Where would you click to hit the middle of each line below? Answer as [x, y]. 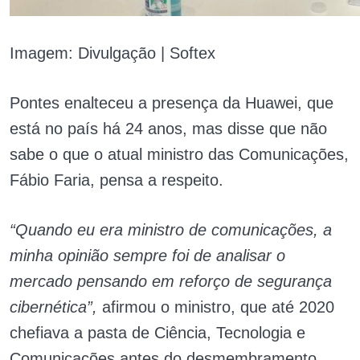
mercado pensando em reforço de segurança [171, 281]
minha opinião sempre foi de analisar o [147, 256]
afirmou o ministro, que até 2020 [216, 307]
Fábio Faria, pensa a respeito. [117, 180]
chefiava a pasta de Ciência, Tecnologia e [157, 333]
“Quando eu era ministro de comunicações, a [171, 230]
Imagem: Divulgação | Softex [112, 53]
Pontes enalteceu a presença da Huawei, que [172, 103]
